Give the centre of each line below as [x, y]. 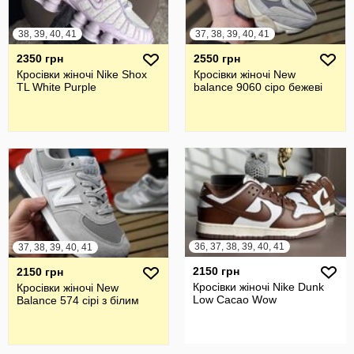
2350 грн [40, 58]
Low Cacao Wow [235, 299]
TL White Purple [56, 87]
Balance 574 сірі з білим [78, 300]
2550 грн [217, 58]
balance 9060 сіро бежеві [258, 87]
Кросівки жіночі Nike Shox [82, 74]
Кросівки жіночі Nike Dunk [258, 286]
